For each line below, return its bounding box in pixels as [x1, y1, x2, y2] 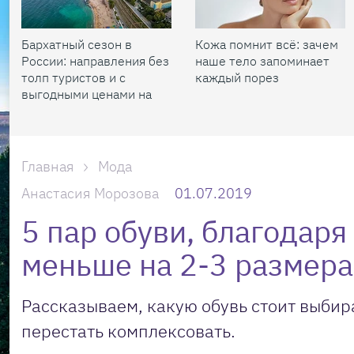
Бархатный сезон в [21, 36, 132, 52]
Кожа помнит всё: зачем [195, 36, 338, 52]
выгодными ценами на [21, 86, 152, 102]
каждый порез [195, 70, 279, 85]
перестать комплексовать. [21, 319, 235, 342]
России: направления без [21, 53, 169, 69]
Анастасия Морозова [21, 184, 159, 202]
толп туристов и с [21, 70, 126, 85]
